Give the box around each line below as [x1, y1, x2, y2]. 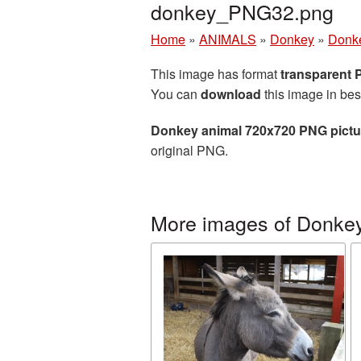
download [201, 85, 261, 103]
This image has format [151, 64, 280, 83]
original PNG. [151, 141, 228, 160]
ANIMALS [199, 30, 256, 48]
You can [151, 85, 201, 103]
